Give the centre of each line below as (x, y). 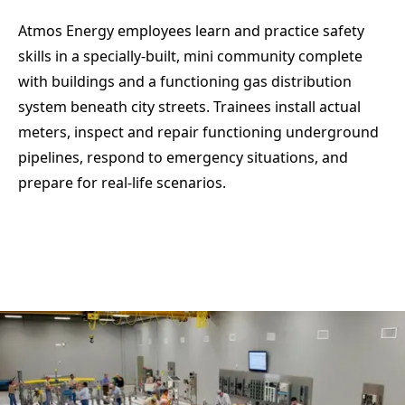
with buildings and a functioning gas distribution (185, 82)
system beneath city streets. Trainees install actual (189, 107)
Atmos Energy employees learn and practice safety (191, 31)
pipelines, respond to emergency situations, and (183, 158)
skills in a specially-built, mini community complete (190, 57)
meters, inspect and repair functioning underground (198, 132)
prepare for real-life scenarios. (124, 183)
